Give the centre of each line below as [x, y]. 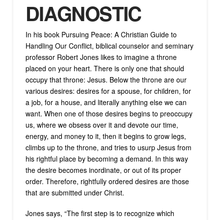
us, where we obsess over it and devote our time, [102, 125]
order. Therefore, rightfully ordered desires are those [107, 181]
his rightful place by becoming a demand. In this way [107, 159]
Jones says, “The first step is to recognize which [100, 213]
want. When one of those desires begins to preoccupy [109, 114]
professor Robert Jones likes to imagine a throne [101, 57]
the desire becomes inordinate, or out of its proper [103, 170]
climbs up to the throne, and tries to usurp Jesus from [108, 148]
